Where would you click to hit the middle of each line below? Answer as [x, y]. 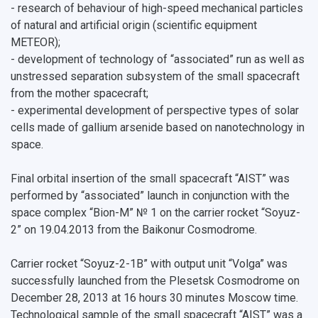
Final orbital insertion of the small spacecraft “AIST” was [150, 179]
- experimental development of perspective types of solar [155, 110]
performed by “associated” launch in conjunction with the [150, 196]
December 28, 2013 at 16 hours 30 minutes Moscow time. [154, 298]
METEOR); [35, 42]
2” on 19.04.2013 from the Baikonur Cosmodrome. [134, 230]
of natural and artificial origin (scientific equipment [134, 25]
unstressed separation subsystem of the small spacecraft [155, 76]
